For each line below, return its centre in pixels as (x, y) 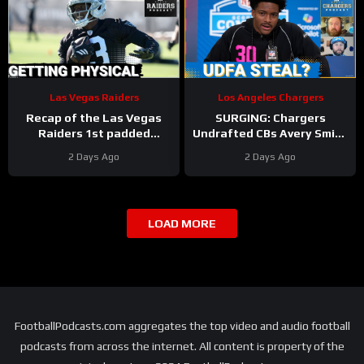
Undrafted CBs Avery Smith (270, 133)
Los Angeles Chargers (270, 98)
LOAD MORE (182, 223)
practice (94, 148)
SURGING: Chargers (270, 117)
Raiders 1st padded (94, 133)
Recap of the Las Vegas (94, 117)
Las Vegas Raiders (94, 98)
